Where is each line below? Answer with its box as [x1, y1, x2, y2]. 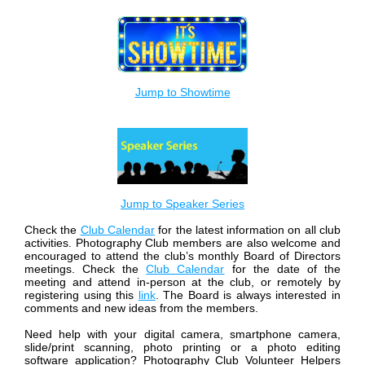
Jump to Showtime [134, 86, 231, 99]
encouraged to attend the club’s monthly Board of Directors [24, 249, 341, 263]
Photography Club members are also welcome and [75, 236, 341, 250]
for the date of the [224, 262, 341, 276]
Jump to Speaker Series [121, 197, 244, 211]
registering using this [24, 288, 139, 302]
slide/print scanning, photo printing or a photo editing [24, 341, 341, 354]
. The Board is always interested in [155, 288, 341, 302]
